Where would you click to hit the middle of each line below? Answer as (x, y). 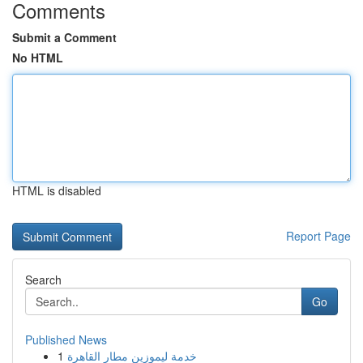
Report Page (318, 236)
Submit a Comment (64, 37)
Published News (66, 340)
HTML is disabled (57, 190)
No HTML (38, 58)
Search (43, 280)
